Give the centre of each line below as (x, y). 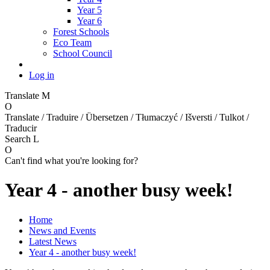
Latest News (53, 241)
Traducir (21, 128)
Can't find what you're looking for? (71, 160)
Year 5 (89, 10)
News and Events (62, 230)
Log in (42, 75)
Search (19, 139)
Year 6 (89, 20)
